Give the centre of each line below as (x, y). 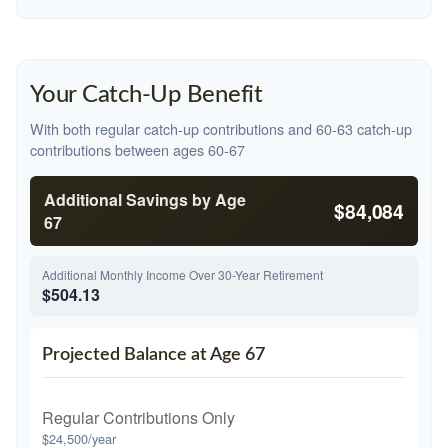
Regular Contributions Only (138, 417)
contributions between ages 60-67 (137, 149)
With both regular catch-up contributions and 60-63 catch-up (221, 128)
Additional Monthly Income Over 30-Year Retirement (182, 274)
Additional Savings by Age (145, 199)
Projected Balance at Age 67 (153, 354)
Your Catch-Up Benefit (146, 95)
